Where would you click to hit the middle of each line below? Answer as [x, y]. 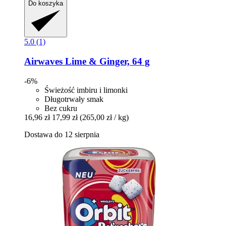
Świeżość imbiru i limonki [86, 90]
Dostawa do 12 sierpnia [62, 134]
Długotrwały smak [74, 99]
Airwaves [43, 61]
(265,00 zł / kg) [104, 117]
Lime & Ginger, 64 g [106, 61]
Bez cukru [61, 108]
